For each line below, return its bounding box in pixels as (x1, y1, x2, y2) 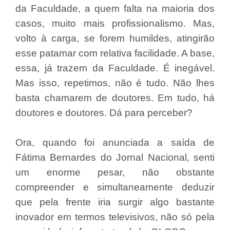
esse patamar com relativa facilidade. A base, (15, 48, 215, 59)
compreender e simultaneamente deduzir (15, 182, 215, 193)
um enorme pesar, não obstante (15, 167, 215, 178)
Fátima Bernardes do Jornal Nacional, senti (15, 152, 215, 163)
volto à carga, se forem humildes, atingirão (15, 33, 215, 44)
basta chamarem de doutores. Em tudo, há (15, 92, 215, 103)
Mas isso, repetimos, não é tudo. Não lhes (15, 78, 215, 88)
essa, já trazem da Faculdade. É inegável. (15, 63, 215, 73)
